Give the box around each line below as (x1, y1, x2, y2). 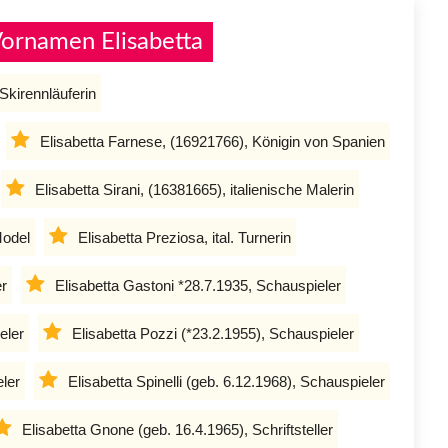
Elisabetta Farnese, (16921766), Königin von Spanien (40, 132, 385, 150)
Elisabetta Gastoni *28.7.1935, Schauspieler (55, 276, 341, 294)
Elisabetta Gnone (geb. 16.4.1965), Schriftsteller (22, 420, 333, 438)
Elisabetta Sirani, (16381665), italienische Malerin (35, 180, 354, 198)
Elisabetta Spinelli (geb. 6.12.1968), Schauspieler (68, 372, 385, 390)
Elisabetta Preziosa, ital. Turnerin (78, 228, 291, 246)
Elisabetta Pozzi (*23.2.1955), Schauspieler (72, 324, 354, 342)
